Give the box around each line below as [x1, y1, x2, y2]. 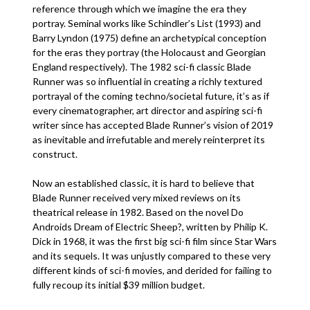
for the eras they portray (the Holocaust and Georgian [33, 46, 266, 58]
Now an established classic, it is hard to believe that [33, 177, 255, 189]
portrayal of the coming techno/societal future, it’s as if [33, 90, 270, 102]
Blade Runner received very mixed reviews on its [33, 192, 241, 203]
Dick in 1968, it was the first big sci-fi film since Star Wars [33, 235, 277, 247]
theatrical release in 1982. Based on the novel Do [33, 206, 244, 218]
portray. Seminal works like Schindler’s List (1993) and [33, 17, 262, 29]
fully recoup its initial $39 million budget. [33, 279, 208, 291]
